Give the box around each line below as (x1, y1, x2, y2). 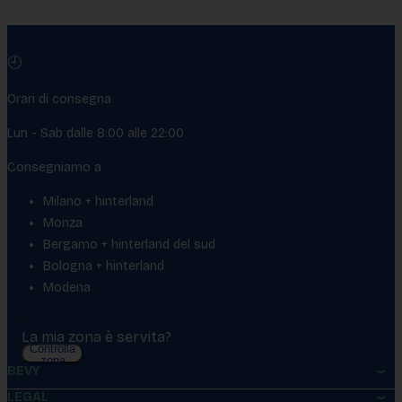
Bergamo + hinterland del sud (43, 237, 215, 253)
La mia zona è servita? (22, 328, 171, 346)
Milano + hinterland (43, 194, 153, 210)
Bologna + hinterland (43, 258, 164, 275)
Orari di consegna (7, 92, 111, 108)
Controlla (30, 342, 75, 356)
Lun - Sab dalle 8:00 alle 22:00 (7, 126, 184, 142)
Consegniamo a (7, 160, 101, 176)
